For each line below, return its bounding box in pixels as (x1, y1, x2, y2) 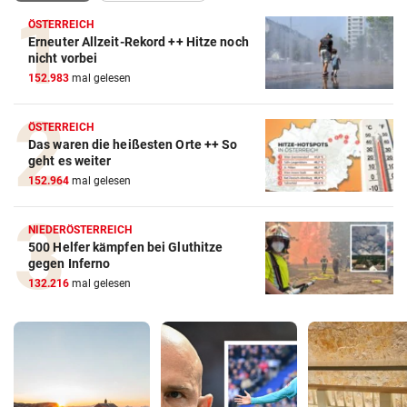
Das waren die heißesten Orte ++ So (28, 136, 238, 152)
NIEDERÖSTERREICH (28, 223, 133, 236)
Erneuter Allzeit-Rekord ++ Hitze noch (28, 35, 249, 50)
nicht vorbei (28, 51, 98, 66)
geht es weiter (28, 153, 112, 168)
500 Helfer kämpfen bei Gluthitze (28, 239, 223, 254)
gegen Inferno (28, 255, 111, 271)
